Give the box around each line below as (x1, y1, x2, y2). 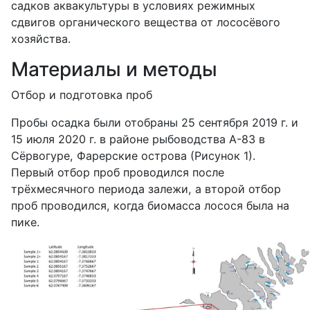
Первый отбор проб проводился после (11, 165, 224, 179)
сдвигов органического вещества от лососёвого (11, 15, 280, 29)
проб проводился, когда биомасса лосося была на (11, 198, 289, 212)
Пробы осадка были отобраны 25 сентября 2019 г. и (11, 115, 298, 129)
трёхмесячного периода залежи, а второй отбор (11, 181, 281, 196)
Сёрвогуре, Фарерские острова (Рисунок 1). (11, 148, 255, 163)
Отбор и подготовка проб (11, 87, 152, 102)
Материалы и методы (11, 57, 217, 81)
